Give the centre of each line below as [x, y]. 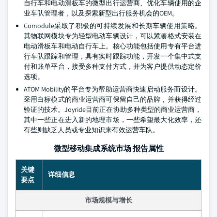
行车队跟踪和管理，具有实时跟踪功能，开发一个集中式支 [113, 56]
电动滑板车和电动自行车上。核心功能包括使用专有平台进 [113, 46]
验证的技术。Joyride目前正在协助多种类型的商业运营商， [113, 109]
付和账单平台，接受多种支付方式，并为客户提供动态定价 [113, 66]
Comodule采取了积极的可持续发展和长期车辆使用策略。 [113, 26]
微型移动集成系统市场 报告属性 [108, 148]
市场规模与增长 [108, 200]
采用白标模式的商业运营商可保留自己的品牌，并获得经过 [113, 99]
